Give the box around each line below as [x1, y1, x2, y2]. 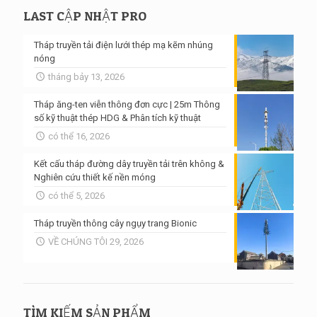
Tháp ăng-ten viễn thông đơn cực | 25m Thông [34, 98, 220, 110]
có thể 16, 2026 [48, 130, 110, 142]
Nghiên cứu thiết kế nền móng [34, 171, 156, 183]
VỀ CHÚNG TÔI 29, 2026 [48, 236, 144, 247]
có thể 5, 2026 [48, 190, 105, 201]
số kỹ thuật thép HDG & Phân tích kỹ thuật [34, 112, 201, 123]
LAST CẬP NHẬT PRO [23, 8, 146, 23]
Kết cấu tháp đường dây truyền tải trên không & [34, 158, 224, 169]
